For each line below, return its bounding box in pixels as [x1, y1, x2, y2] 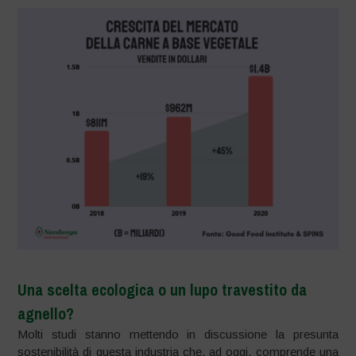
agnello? [17, 302, 75, 324]
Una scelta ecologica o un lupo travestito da [17, 278, 308, 300]
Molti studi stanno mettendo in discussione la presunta [17, 327, 339, 341]
